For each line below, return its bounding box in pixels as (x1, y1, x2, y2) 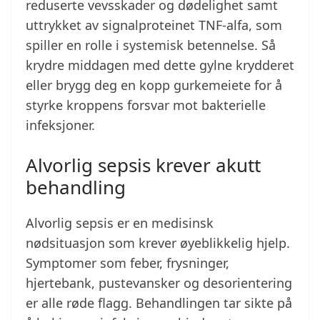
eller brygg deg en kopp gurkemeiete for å (26, 76, 282, 94)
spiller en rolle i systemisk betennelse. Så (26, 36, 276, 54)
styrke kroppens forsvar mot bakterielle (26, 96, 266, 114)
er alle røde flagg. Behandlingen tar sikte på (26, 294, 292, 312)
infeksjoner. (26, 116, 95, 134)
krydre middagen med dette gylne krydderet (26, 56, 294, 74)
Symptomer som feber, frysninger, (26, 254, 229, 272)
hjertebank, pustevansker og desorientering (26, 274, 292, 292)
